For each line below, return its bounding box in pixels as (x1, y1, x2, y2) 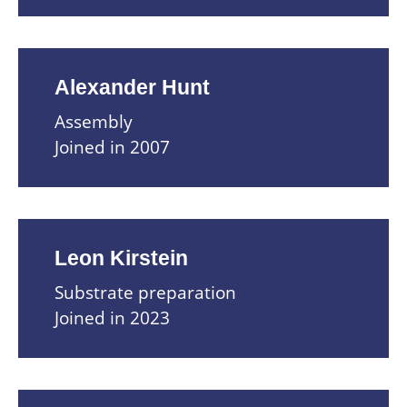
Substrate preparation (55, 280, 236, 304)
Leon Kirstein (55, 246, 188, 270)
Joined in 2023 (55, 305, 170, 330)
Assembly (55, 109, 133, 134)
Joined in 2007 (55, 134, 170, 159)
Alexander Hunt (55, 75, 210, 99)
